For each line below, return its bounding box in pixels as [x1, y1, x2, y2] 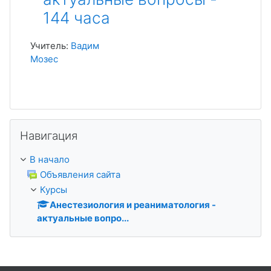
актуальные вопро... [37, 212, 129, 224]
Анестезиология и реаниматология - [50, 199, 216, 211]
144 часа [43, 8, 110, 27]
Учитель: [30, 40, 71, 51]
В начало [30, 154, 70, 165]
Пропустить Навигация [9, 119, 111, 131]
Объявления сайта [40, 169, 120, 180]
